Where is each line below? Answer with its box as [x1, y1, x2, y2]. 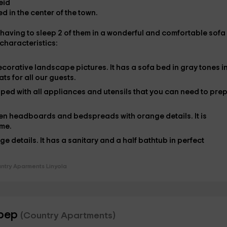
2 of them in [57, 29, 100, 37]
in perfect [169, 137, 204, 144]
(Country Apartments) [20, 211, 116, 220]
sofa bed [137, 64, 172, 71]
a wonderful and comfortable [100, 29, 209, 37]
